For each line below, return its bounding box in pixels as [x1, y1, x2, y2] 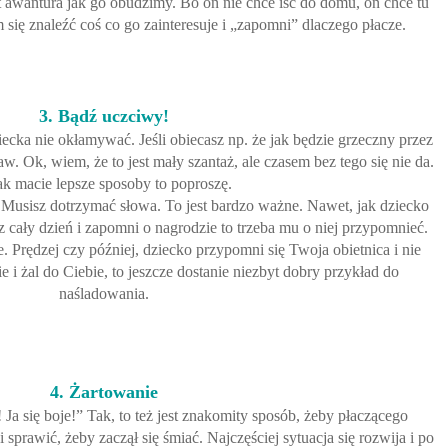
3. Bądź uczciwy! [39, 106, 169, 127]
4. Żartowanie [50, 382, 158, 403]
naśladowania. [59, 285, 149, 303]
